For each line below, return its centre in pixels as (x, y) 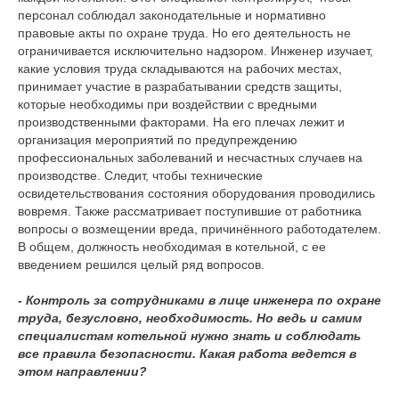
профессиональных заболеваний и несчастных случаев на (190, 158)
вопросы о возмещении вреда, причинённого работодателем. (199, 229)
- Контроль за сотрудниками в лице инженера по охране (199, 300)
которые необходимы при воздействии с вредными (167, 104)
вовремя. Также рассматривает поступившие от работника (190, 211)
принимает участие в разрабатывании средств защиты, (180, 86)
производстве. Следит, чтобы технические (140, 175)
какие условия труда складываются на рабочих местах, (180, 69)
